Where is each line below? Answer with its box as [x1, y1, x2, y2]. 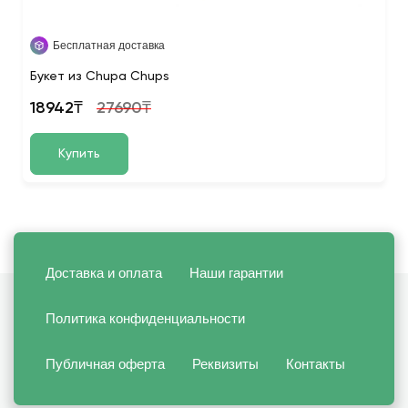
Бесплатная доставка [53, 39, 165, 52]
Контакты [286, 356, 345, 372]
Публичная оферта [46, 356, 165, 372]
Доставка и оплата [46, 265, 162, 280]
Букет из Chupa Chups [30, 70, 169, 83]
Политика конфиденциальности [46, 311, 245, 326]
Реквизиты [192, 356, 259, 372]
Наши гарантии [189, 265, 283, 280]
